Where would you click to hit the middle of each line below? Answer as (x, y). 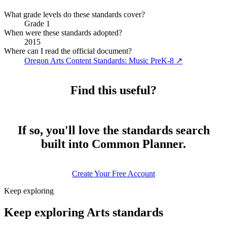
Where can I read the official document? (68, 51)
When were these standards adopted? (63, 33)
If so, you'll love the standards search (113, 130)
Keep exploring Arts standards (84, 212)
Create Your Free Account (113, 174)
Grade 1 (37, 24)
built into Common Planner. (113, 144)
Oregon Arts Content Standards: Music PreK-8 (99, 61)
